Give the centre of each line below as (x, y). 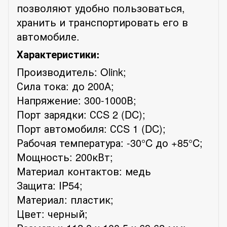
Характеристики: (58, 54)
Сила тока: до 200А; (65, 86)
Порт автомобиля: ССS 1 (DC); (91, 128)
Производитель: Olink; (71, 71)
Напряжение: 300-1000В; (77, 100)
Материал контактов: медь (84, 171)
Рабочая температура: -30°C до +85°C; (110, 142)
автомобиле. (48, 36)
